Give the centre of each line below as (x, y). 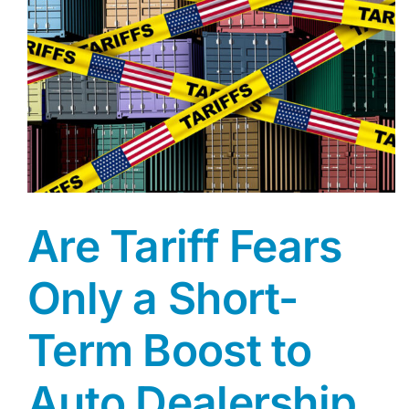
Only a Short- (163, 299)
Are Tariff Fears (185, 246)
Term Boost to (170, 351)
